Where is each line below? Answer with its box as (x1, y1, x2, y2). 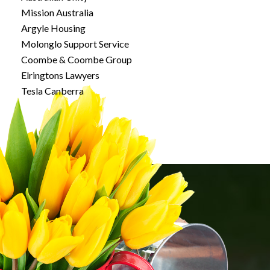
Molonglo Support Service (21, 37, 129, 49)
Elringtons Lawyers (21, 69, 99, 81)
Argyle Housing (21, 22, 86, 34)
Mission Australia (21, 6, 93, 18)
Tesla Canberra (21, 84, 84, 96)
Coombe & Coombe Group (21, 53, 132, 65)
